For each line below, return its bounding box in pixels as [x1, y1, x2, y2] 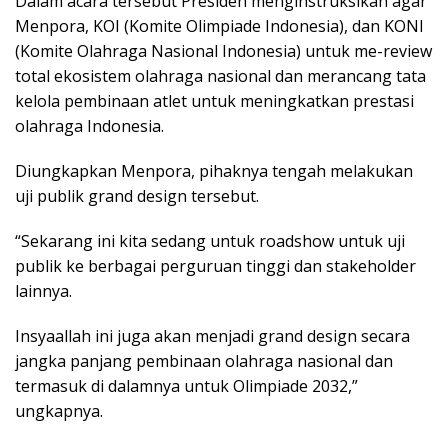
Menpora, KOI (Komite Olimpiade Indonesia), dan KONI [15, 15, 424, 37]
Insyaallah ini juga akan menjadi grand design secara [15, 325, 410, 347]
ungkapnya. [15, 400, 103, 422]
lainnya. [15, 280, 72, 302]
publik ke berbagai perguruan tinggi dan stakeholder [15, 255, 416, 277]
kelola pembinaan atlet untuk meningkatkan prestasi [15, 90, 414, 112]
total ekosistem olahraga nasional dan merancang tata [15, 65, 426, 87]
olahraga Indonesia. [15, 115, 164, 137]
